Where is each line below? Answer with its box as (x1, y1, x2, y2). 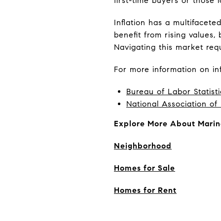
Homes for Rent (114, 185, 177, 195)
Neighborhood (114, 141, 172, 150)
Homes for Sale (114, 163, 175, 173)
